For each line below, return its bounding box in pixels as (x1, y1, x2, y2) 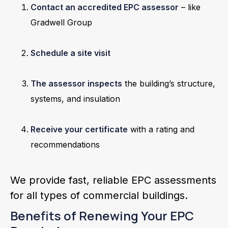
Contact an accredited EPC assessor (31, 2, 179, 12)
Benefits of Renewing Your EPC (10, 207, 194, 224)
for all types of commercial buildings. (10, 189, 188, 202)
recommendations (31, 139, 100, 150)
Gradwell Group (31, 17, 92, 27)
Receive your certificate (31, 124, 128, 134)
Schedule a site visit (31, 48, 110, 58)
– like (179, 2, 201, 12)
